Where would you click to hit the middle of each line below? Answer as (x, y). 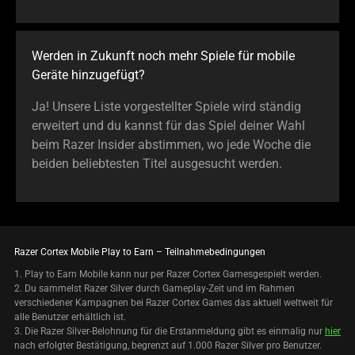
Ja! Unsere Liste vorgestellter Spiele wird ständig (166, 107)
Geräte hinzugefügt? (88, 75)
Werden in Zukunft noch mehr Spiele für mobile (163, 56)
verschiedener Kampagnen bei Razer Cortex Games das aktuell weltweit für (174, 303)
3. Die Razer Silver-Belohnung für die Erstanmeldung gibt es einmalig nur (170, 332)
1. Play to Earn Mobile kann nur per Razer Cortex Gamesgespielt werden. (168, 275)
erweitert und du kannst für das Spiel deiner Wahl (168, 126)
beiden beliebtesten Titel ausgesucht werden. (157, 164)
